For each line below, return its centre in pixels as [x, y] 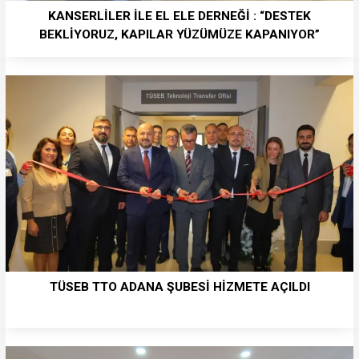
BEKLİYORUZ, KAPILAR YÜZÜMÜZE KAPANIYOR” [179, 34]
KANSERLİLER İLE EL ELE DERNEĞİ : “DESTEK [179, 16]
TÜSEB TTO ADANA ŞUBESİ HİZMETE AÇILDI [179, 286]
